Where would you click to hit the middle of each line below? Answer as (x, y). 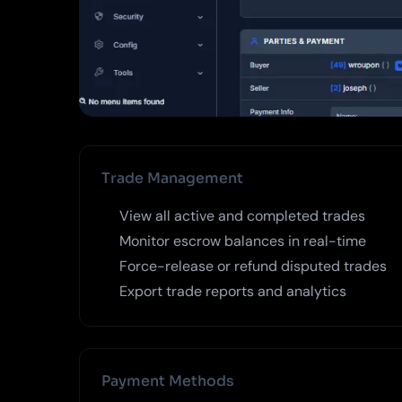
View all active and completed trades (242, 215)
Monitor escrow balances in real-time (243, 240)
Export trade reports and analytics (233, 291)
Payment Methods (168, 380)
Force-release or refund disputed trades (253, 266)
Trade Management (172, 178)
